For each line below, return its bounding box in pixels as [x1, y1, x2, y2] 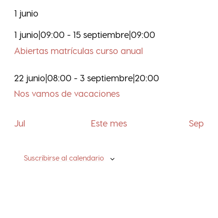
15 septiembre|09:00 [73, 29, 156, 39]
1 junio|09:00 [14, 29, 65, 39]
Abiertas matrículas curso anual [14, 45, 144, 55]
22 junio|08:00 [14, 72, 72, 83]
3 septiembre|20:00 [80, 72, 160, 83]
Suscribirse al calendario [24, 153, 105, 163]
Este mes [91, 118, 127, 128]
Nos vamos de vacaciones [14, 88, 120, 99]
